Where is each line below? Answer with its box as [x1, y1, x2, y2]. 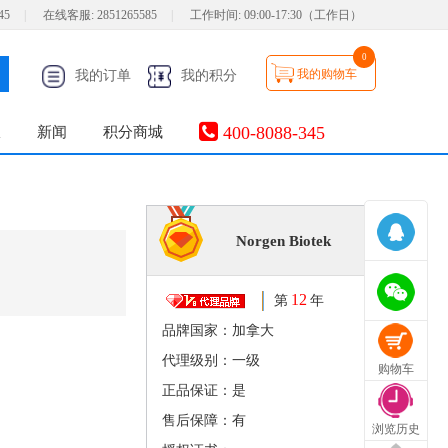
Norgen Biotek [236, 233, 331, 249]
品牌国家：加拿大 [162, 323, 274, 338]
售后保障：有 [162, 413, 246, 428]
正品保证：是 [162, 383, 246, 398]
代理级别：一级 [162, 353, 260, 368]
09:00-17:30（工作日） [244, 8, 362, 22]
